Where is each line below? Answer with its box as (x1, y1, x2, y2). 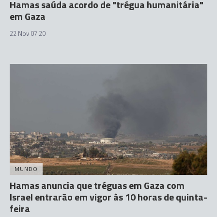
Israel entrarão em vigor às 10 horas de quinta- (10, 189, 207, 205)
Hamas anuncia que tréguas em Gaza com (10, 178, 185, 193)
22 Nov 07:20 (10, 28, 46, 38)
